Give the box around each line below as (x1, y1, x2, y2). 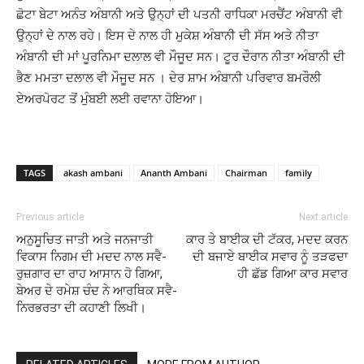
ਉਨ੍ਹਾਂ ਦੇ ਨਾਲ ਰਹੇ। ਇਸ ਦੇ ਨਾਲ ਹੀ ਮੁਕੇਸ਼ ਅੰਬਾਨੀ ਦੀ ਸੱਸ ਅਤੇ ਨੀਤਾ (16, 28, 318, 43)
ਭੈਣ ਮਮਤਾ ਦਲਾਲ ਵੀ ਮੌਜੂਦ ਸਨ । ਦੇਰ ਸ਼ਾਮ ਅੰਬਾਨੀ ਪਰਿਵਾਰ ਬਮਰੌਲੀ (16, 70, 322, 85)
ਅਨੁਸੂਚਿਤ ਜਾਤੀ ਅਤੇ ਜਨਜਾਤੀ (16, 232, 154, 247)
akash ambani (63, 167, 123, 179)
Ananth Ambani (141, 167, 207, 179)
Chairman (225, 167, 267, 179)
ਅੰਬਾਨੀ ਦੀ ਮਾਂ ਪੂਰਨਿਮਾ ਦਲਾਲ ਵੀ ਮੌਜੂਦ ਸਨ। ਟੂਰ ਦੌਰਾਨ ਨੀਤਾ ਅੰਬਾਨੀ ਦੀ (16, 49, 345, 64)
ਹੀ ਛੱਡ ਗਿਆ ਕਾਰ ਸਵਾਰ (237, 266, 348, 281)
